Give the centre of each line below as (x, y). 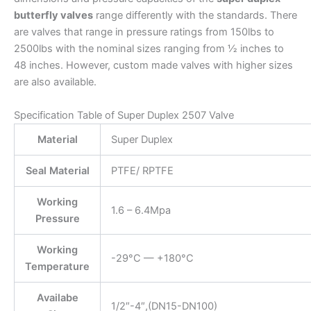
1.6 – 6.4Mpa (141, 210)
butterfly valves (53, 16)
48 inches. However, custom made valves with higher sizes (153, 66)
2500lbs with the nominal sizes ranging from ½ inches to (149, 49)
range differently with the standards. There (195, 16)
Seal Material (57, 170)
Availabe (57, 297)
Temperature (57, 266)
